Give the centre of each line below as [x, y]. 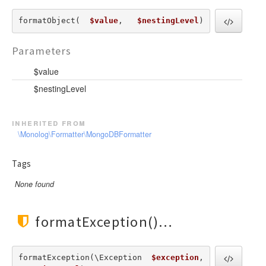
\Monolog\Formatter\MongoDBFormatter [85, 134]
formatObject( [54, 21]
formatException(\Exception [85, 258]
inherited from [49, 122]
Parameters [42, 50]
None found [34, 184]
